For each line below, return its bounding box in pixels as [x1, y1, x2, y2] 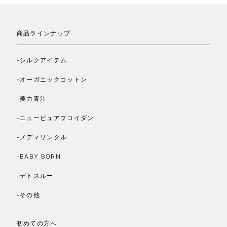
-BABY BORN [16, 153, 61, 161]
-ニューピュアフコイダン [16, 114, 94, 122]
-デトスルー [16, 172, 54, 180]
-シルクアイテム [16, 56, 67, 64]
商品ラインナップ [16, 29, 71, 37]
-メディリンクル [16, 133, 67, 141]
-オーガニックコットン [16, 75, 88, 84]
